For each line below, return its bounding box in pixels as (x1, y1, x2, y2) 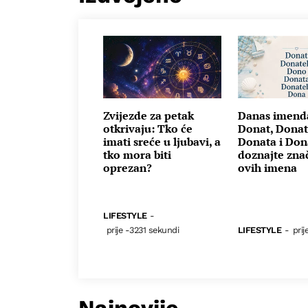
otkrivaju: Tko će (103, 120, 192, 136)
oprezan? (103, 159, 152, 175)
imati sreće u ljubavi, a (103, 133, 221, 149)
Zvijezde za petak (103, 107, 194, 123)
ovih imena (237, 159, 297, 175)
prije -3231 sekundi (106, 224, 179, 235)
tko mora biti (103, 146, 171, 162)
